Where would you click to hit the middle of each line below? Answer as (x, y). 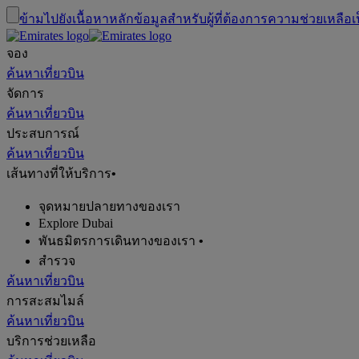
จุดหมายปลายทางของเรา (109, 206)
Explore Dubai (76, 223)
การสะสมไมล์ (45, 301)
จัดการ (25, 93)
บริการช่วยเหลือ (51, 341)
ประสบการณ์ (43, 133)
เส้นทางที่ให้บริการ (59, 173)
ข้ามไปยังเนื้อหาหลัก (77, 19)
